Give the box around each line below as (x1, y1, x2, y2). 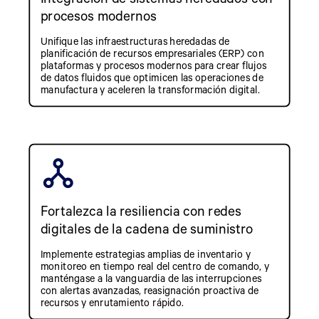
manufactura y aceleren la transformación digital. (40, 83, 260, 96)
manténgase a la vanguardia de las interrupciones (40, 271, 262, 285)
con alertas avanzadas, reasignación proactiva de (40, 283, 259, 297)
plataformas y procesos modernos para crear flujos (40, 58, 267, 72)
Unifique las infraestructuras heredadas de (40, 33, 230, 48)
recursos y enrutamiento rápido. (40, 296, 184, 309)
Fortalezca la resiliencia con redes (40, 200, 242, 219)
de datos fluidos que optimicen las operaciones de (40, 70, 263, 84)
